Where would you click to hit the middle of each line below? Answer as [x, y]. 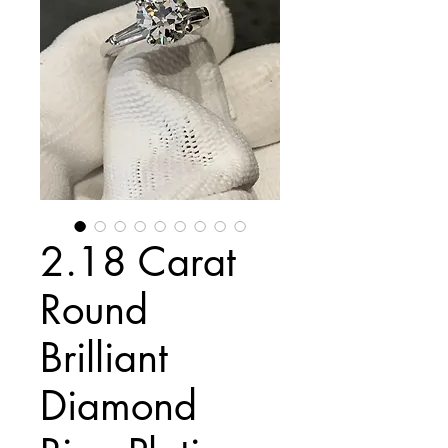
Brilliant [104, 358]
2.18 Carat [138, 262]
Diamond [118, 406]
